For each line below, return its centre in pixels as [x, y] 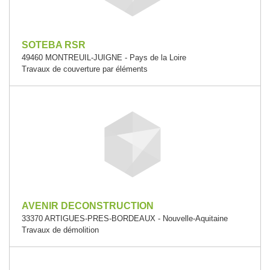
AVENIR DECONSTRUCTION [88, 206]
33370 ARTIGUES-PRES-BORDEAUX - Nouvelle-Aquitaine [125, 218]
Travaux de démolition [60, 230]
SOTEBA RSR [54, 45]
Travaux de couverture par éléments [85, 69]
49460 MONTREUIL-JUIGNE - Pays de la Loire [104, 58]
